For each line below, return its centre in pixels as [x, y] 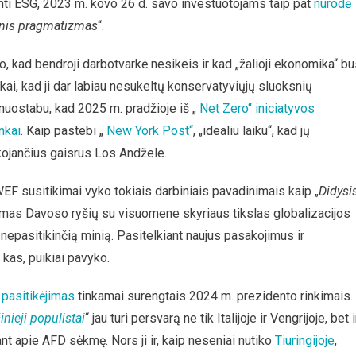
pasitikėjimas [38, 296]
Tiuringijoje [305, 341]
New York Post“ [150, 131]
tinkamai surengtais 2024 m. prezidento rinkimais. [214, 296]
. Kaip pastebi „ [64, 131]
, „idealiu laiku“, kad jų [252, 131]
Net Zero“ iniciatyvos [257, 108]
